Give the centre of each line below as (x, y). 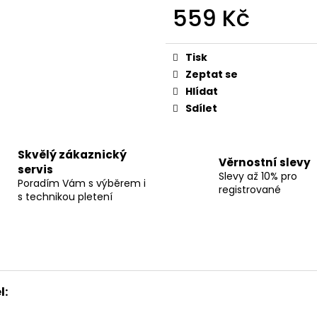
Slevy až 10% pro (258, 176)
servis (35, 170)
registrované (250, 189)
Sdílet (201, 109)
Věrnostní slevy (265, 162)
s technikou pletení (65, 197)
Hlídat (202, 92)
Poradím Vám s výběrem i (81, 184)
